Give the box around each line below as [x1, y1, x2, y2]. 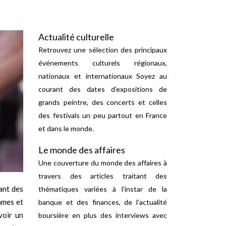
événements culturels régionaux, [38, 59, 167, 67]
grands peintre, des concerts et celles [38, 98, 167, 106]
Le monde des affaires [38, 144, 125, 155]
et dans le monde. [38, 124, 94, 133]
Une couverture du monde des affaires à [38, 158, 167, 167]
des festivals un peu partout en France [38, 111, 167, 120]
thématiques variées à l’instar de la [38, 185, 167, 193]
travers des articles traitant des [38, 172, 167, 180]
